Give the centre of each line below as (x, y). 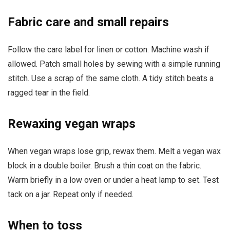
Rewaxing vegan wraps (72, 124)
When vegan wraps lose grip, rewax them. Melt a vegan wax (114, 151)
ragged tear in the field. (49, 93)
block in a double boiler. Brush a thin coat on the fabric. (104, 166)
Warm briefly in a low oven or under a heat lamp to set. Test (113, 180)
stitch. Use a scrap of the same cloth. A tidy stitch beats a (111, 79)
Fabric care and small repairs (88, 22)
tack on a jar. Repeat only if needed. (71, 195)
